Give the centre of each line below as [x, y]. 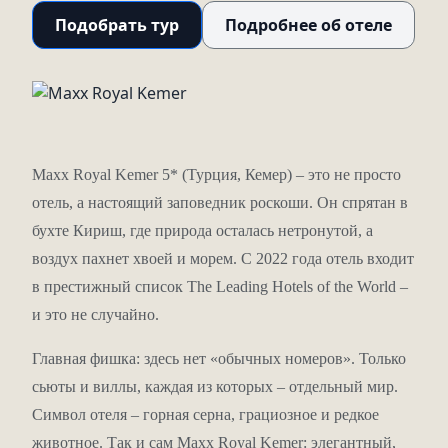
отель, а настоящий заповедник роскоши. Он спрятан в [220, 202]
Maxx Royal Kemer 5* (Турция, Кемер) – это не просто [216, 174]
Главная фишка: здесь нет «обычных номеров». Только [219, 358]
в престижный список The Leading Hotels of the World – [220, 286]
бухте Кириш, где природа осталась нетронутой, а [202, 230]
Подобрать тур [117, 25]
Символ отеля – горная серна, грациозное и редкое [205, 414]
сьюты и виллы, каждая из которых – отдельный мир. [215, 386]
